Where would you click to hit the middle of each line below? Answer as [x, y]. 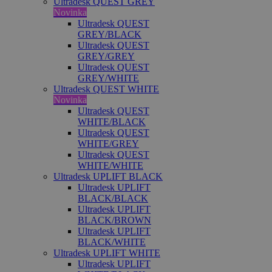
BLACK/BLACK [113, 198]
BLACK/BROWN [114, 220]
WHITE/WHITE [110, 165]
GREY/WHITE [108, 78]
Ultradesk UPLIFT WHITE [107, 253]
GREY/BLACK [110, 34]
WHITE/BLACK [112, 122]
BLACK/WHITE [112, 242]
